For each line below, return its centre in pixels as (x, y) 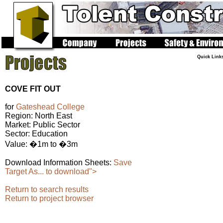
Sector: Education (36, 134)
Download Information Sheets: (59, 163)
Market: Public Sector (43, 125)
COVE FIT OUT (33, 89)
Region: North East (39, 116)
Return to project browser (49, 198)
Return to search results (47, 189)
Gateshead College (50, 107)
